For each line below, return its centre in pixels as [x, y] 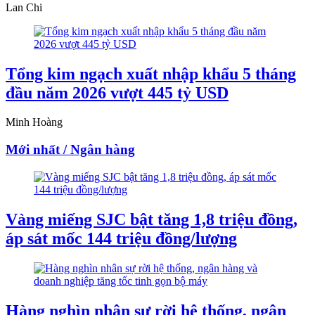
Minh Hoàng [34, 122]
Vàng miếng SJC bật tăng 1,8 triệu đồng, [152, 219]
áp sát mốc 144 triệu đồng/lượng [121, 238]
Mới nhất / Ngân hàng [70, 150]
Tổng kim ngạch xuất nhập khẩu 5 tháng [151, 73]
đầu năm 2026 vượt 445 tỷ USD [117, 92]
